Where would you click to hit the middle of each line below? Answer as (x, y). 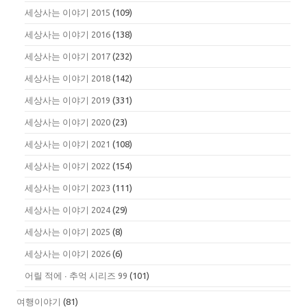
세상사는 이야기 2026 (67, 254)
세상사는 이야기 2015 (67, 13)
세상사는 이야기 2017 (67, 57)
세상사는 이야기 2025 (67, 232)
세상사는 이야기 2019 (67, 100)
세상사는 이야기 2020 (67, 122)
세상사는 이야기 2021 (67, 144)
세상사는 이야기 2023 (67, 188)
